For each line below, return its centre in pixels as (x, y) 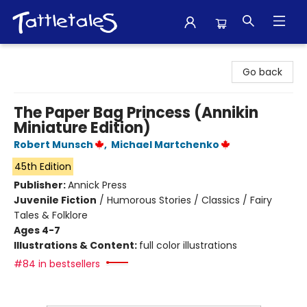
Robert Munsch (53, 145)
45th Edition (42, 167)
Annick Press (97, 185)
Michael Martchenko (165, 145)
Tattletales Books (51, 57)
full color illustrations (188, 245)
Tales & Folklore (51, 215)
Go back (262, 72)
